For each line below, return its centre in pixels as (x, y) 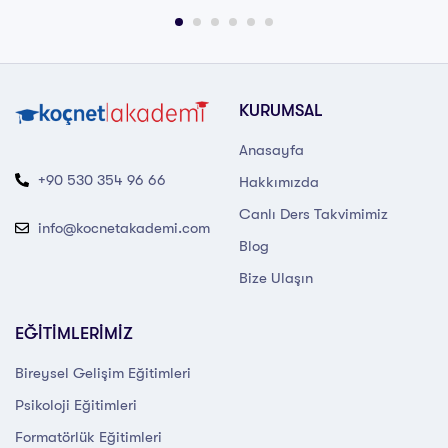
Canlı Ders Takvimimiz (313, 213)
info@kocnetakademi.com (123, 227)
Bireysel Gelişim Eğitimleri (103, 372)
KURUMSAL (281, 110)
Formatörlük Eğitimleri (88, 436)
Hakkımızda (279, 181)
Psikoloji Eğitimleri (76, 404)
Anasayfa (271, 149)
